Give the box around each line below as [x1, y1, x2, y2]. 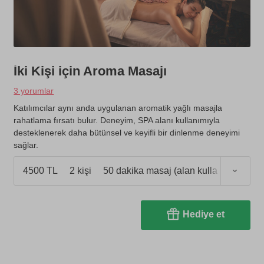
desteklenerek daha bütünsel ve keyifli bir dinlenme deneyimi [14, 127, 240, 137]
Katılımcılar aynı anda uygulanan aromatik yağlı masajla [14, 103, 223, 113]
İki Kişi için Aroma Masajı [14, 63, 167, 78]
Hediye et [182, 209, 225, 219]
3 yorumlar [14, 85, 54, 95]
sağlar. [14, 140, 39, 150]
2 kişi [70, 166, 92, 176]
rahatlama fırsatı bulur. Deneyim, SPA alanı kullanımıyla [14, 115, 220, 125]
